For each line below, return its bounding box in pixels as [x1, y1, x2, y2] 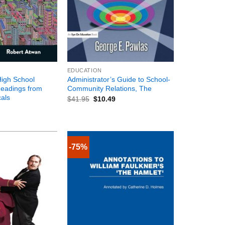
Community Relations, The [67, 84, 152, 93]
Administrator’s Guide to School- [67, 75, 170, 84]
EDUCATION [67, 67, 102, 74]
